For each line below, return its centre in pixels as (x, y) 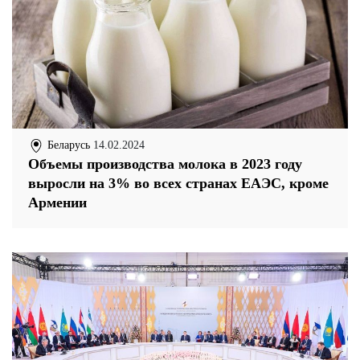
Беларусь (67, 145)
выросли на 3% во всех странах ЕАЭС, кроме (178, 183)
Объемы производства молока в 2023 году (165, 164)
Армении (57, 202)
